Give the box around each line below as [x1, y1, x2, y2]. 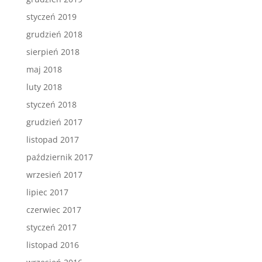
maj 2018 [26, 64, 62, 75]
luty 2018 [26, 81, 62, 92]
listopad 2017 [26, 134, 79, 145]
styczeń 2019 [26, 11, 77, 22]
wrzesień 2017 [26, 169, 82, 180]
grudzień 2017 [26, 116, 82, 127]
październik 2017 [26, 151, 93, 163]
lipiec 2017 [26, 187, 68, 198]
